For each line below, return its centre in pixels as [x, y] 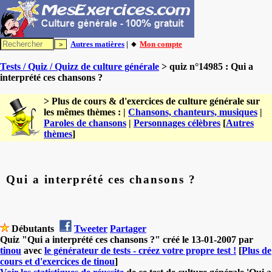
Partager [128, 228]
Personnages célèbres [177, 123]
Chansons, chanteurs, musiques [193, 112]
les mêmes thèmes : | [86, 112]
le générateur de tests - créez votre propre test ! [140, 250]
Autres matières [97, 44]
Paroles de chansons [85, 123]
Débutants [33, 228]
